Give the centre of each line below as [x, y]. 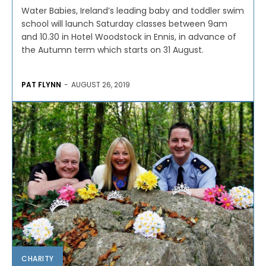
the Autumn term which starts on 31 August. [113, 50]
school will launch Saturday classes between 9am [124, 24]
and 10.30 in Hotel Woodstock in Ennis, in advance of [129, 37]
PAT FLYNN [41, 85]
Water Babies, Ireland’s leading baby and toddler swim [133, 11]
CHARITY [38, 258]
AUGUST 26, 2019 [101, 85]
